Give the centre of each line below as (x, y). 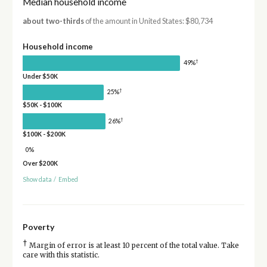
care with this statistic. (61, 255)
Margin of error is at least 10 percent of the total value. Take (133, 245)
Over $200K (40, 163)
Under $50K (40, 76)
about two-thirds (53, 21)
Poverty (38, 226)
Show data (37, 179)
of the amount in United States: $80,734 (148, 21)
